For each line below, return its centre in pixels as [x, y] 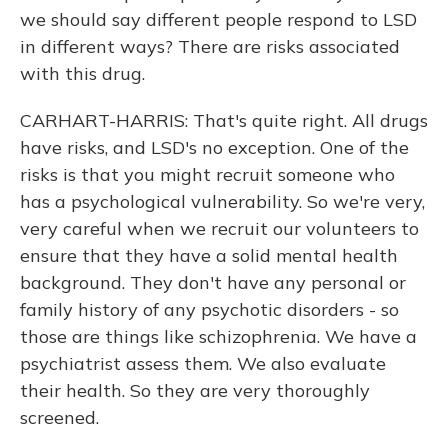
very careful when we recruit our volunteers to [219, 228]
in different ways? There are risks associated [210, 46]
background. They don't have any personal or [213, 282]
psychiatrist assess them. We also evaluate [203, 363]
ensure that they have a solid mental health [209, 255]
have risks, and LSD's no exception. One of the [214, 147]
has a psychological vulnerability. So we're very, [222, 201]
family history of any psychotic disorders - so [209, 309]
